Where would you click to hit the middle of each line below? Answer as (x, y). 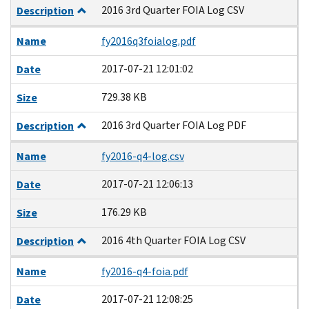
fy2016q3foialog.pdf (148, 41)
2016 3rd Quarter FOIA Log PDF (173, 125)
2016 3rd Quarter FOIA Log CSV (172, 10)
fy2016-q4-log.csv (142, 156)
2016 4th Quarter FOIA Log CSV (173, 240)
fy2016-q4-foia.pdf (144, 271)
